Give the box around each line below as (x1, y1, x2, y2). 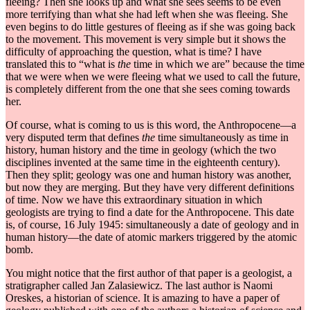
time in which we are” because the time (131, 58, 304, 71)
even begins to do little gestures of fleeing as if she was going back (6, 21, 295, 33)
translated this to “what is (6, 58, 118, 71)
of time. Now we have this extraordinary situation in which (6, 194, 262, 206)
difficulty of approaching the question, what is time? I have (6, 46, 262, 58)
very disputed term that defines (6, 131, 142, 144)
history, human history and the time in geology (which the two (6, 144, 276, 156)
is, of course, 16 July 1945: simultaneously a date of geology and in (6, 219, 299, 231)
